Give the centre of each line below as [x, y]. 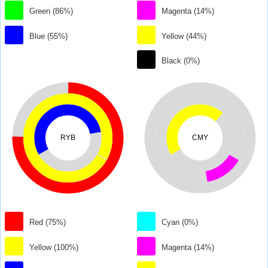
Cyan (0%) [180, 223]
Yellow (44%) [184, 36]
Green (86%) [51, 11]
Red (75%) [48, 223]
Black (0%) [181, 61]
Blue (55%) [49, 36]
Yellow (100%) [54, 247]
